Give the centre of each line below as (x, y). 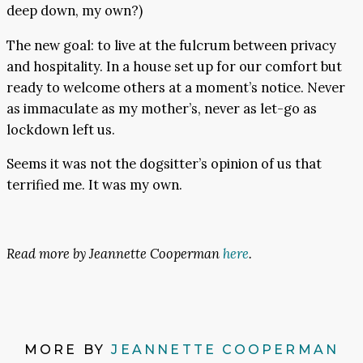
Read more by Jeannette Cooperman (115, 253)
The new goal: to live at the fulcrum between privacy (171, 45)
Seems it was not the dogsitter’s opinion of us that (164, 164)
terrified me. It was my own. (94, 185)
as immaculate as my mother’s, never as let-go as (162, 108)
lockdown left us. (61, 129)
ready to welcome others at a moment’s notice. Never (176, 87)
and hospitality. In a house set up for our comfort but (174, 66)
